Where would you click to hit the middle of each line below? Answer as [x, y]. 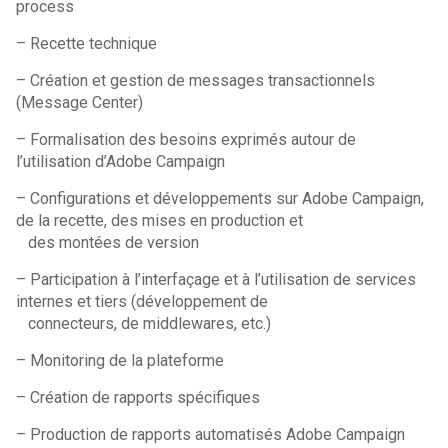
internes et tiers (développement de [144, 301]
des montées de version [108, 242]
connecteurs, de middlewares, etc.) [144, 323]
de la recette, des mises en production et [160, 220]
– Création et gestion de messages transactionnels [196, 80]
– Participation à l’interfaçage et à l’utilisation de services [216, 279]
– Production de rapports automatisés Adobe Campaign [211, 434]
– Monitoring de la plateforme [120, 360]
